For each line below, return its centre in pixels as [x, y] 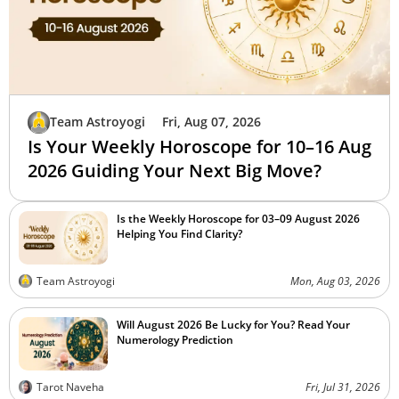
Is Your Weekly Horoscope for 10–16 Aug [199, 147]
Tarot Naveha [70, 387]
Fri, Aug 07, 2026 [212, 122]
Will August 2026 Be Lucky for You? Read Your [233, 325]
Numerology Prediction [175, 340]
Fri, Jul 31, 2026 [343, 387]
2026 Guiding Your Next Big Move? [175, 171]
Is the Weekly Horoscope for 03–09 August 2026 [238, 219]
